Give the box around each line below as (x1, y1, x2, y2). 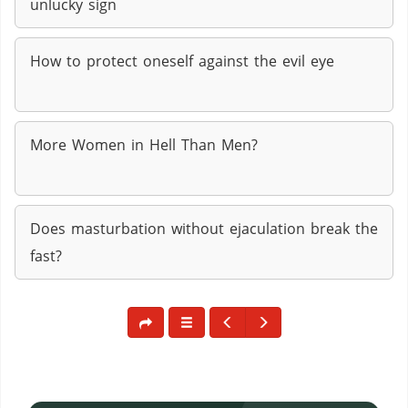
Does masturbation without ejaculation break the (30, 219, 378, 239)
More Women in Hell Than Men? (30, 135, 258, 155)
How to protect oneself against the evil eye (30, 51, 334, 71)
